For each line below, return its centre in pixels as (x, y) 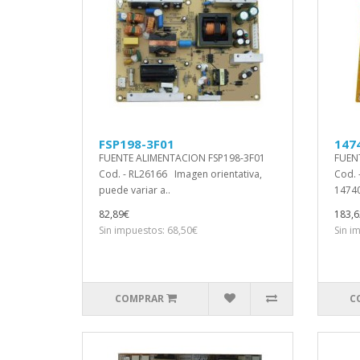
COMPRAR (139, 299)
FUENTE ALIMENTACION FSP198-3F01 (182, 158)
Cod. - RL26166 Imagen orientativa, (180, 174)
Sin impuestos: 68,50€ (148, 230)
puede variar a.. (135, 190)
